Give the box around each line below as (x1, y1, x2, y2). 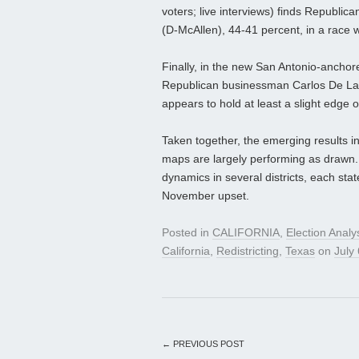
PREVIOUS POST (171, 339, 244, 349)
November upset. (162, 189, 249, 203)
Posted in (162, 226, 212, 240)
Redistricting (216, 244, 279, 258)
